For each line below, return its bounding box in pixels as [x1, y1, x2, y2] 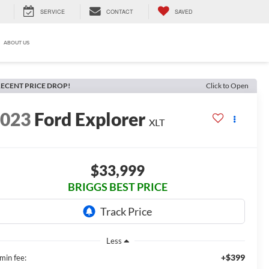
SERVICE [40, 8, 65, 16]
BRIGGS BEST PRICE [67, 180, 168, 194]
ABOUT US [4, 38, 29, 47]
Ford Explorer [34, 108, 146, 130]
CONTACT [106, 8, 133, 16]
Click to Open [206, 81, 249, 90]
